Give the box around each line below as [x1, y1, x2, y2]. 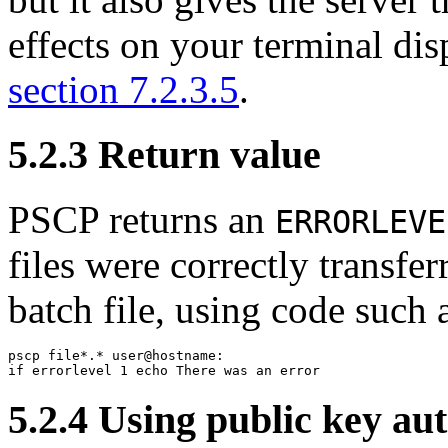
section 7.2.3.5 [8, 68, 239, 112]
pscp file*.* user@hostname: [8, 347, 224, 363]
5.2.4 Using [8, 397, 206, 443]
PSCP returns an [8, 197, 275, 241]
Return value [98, 131, 321, 177]
